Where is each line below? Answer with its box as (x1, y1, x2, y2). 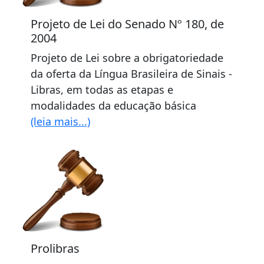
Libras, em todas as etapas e (31, 82, 173, 97)
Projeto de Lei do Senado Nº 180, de (31, 16, 224, 32)
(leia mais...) (31, 114, 90, 128)
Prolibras (31, 240, 80, 256)
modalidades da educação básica (31, 98, 196, 113)
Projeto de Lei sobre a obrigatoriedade (31, 51, 223, 65)
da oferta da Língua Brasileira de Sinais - (31, 67, 232, 81)
